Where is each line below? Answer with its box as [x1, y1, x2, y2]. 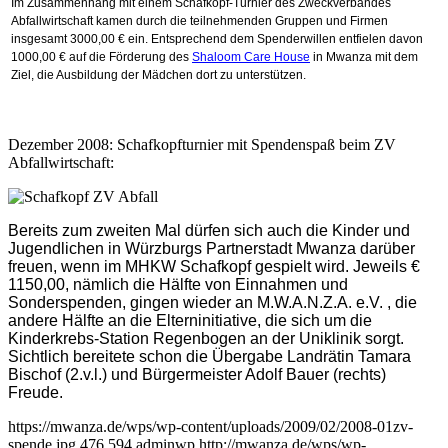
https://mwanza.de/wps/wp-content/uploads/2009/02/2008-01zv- [8, 417, 413, 435]
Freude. [8, 383, 63, 401]
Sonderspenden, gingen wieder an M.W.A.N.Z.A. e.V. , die [8, 293, 417, 311]
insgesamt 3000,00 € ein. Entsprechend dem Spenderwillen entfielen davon [11, 31, 423, 46]
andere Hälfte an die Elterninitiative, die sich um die [8, 311, 372, 329]
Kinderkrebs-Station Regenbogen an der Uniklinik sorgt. [8, 329, 404, 347]
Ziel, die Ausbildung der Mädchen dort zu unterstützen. [11, 67, 306, 82]
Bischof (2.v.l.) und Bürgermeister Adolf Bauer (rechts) [8, 365, 386, 383]
